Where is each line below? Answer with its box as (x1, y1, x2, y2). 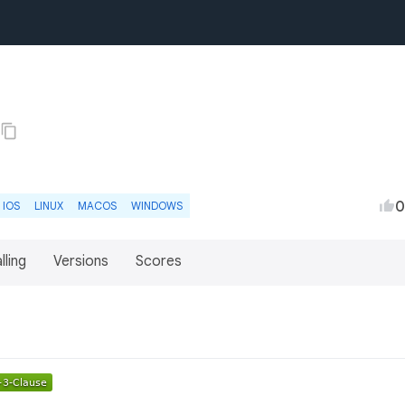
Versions (53, 252, 108, 270)
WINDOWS (131, 199, 183, 212)
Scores (136, 252, 182, 270)
